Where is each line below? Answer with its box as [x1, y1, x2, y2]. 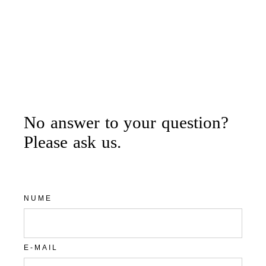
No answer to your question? [24, 113, 229, 132]
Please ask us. [24, 132, 121, 151]
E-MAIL [24, 243, 59, 252]
